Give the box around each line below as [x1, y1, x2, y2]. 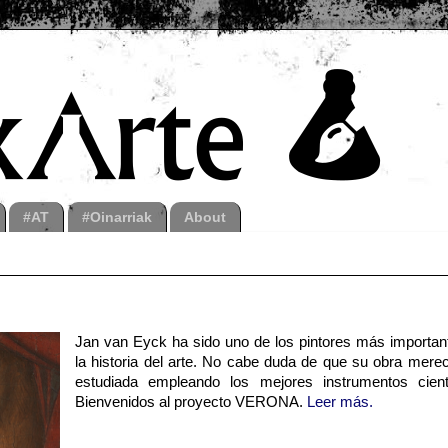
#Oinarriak [81, 208, 152, 225]
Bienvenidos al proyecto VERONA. [74, 394, 307, 410]
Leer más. [306, 394, 373, 410]
